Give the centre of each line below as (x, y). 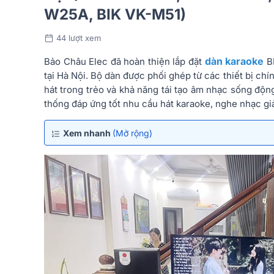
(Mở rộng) (132, 133)
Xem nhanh (88, 133)
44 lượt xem (79, 38)
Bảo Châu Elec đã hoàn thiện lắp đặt (124, 61)
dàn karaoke (234, 61)
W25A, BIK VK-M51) (115, 14)
